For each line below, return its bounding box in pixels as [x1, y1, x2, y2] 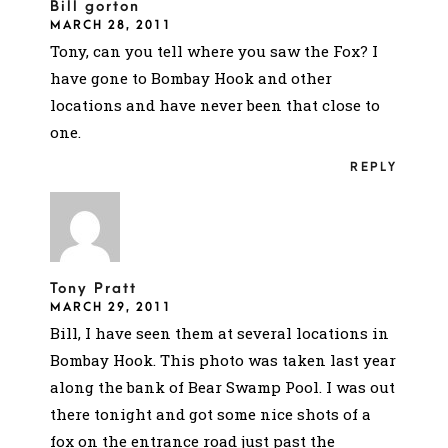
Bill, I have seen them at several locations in [50, 322, 389, 343]
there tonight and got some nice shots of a [50, 403, 371, 424]
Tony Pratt [50, 279, 137, 297]
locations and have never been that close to [50, 94, 380, 115]
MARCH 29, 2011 [50, 299, 172, 314]
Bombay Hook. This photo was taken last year [50, 349, 396, 370]
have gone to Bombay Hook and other [50, 67, 332, 88]
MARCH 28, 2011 [50, 17, 172, 32]
